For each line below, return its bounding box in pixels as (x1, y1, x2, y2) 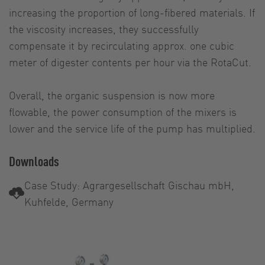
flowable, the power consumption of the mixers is (9, 104, 237, 118)
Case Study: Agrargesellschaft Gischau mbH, (24, 177, 234, 192)
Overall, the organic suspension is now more (9, 88, 215, 102)
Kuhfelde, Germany (24, 194, 114, 208)
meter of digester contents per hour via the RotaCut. (9, 54, 251, 69)
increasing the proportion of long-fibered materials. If (9, 5, 255, 19)
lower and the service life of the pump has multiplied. (9, 121, 256, 135)
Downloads (9, 151, 59, 170)
